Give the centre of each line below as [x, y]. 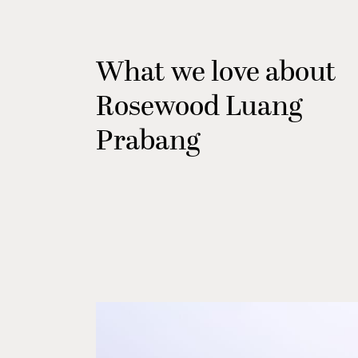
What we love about [216, 73]
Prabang [148, 141]
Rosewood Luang [199, 107]
